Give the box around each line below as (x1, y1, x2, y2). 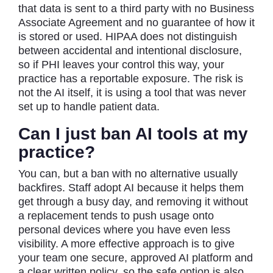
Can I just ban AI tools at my (18, 124, 248, 143)
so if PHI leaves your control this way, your (18, 58, 224, 71)
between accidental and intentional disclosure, (18, 44, 242, 57)
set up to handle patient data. (18, 100, 160, 113)
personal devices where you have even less (18, 223, 230, 236)
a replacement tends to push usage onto (18, 209, 214, 222)
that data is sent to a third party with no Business (18, 2, 254, 15)
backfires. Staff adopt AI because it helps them (18, 181, 244, 194)
